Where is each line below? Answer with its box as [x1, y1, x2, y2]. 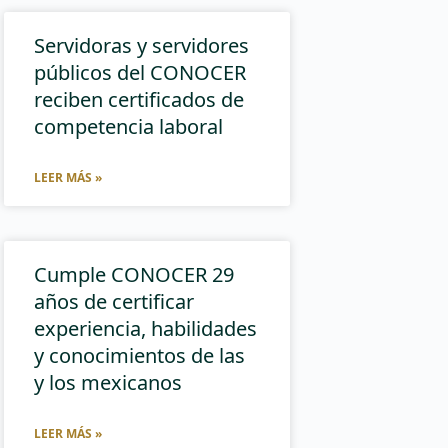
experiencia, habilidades [34, 314, 258, 342]
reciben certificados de [34, 85, 245, 113]
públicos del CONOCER [34, 58, 247, 86]
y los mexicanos [34, 368, 183, 396]
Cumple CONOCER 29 [34, 260, 235, 288]
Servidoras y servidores [34, 31, 250, 59]
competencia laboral [34, 112, 224, 140]
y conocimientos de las [34, 341, 246, 369]
